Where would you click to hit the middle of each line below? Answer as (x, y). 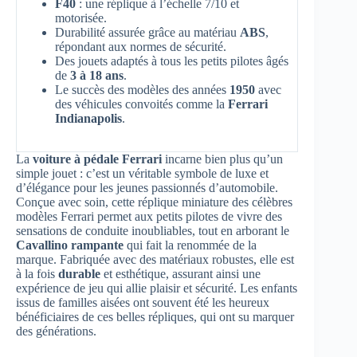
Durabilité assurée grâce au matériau (147, 33)
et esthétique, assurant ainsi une (180, 274)
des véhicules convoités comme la (141, 104)
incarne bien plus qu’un (222, 159)
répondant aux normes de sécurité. (141, 47)
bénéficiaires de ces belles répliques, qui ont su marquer (155, 317)
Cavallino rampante (70, 245)
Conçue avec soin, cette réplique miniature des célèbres (154, 202)
